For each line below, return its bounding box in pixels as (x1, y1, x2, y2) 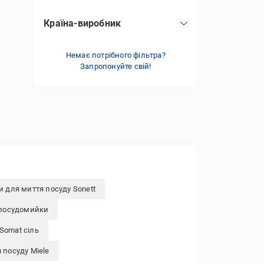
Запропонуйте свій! (80, 62, 151, 71)
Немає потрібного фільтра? (65, 51, 166, 60)
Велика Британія (61, 32, 127, 41)
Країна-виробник (44, 18, 121, 29)
